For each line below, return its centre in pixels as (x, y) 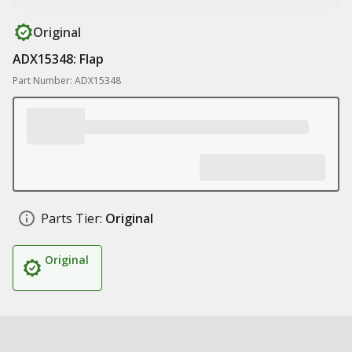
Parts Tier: (71, 218)
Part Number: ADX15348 (67, 81)
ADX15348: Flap (58, 59)
